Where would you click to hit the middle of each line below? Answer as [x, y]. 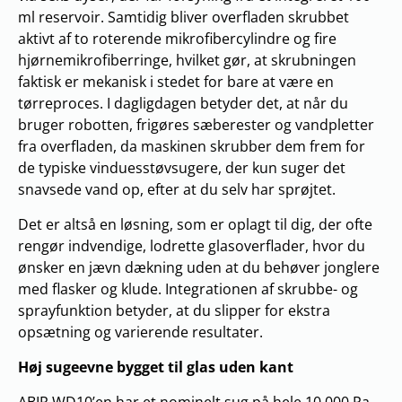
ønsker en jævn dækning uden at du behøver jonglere [199, 267]
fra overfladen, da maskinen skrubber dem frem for [192, 146]
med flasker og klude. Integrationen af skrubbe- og [188, 289]
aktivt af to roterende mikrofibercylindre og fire [177, 39]
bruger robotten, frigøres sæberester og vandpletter [196, 125]
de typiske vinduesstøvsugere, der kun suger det [182, 168]
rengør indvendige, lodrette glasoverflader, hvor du [192, 246]
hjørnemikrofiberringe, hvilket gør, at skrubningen [187, 60]
